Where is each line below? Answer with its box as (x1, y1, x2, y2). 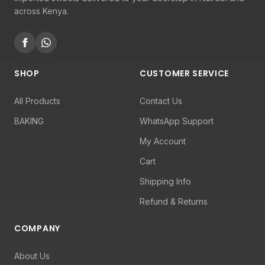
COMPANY (14, 222, 60, 234)
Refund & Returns (140, 196, 208, 206)
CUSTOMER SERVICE (140, 67, 230, 79)
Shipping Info (140, 176, 191, 186)
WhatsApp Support (140, 116, 214, 126)
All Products (14, 96, 60, 106)
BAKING (14, 116, 44, 126)
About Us (14, 251, 50, 261)
